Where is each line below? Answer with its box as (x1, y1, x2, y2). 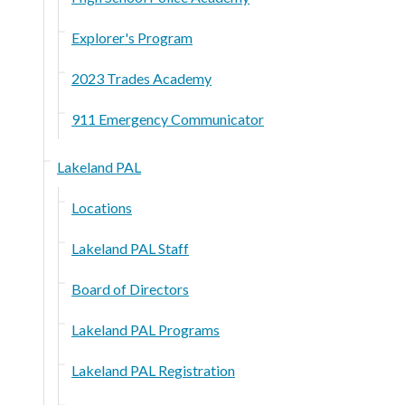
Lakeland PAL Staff (71, 239, 189, 257)
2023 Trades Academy (71, 69, 212, 87)
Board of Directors (71, 279, 189, 297)
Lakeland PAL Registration (71, 361, 235, 379)
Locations (71, 198, 132, 216)
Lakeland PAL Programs (71, 320, 220, 338)
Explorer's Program (71, 28, 193, 46)
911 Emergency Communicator (71, 109, 264, 127)
